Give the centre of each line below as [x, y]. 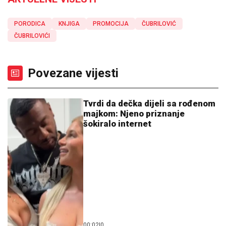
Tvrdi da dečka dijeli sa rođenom [149, 104]
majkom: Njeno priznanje [134, 114]
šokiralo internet [117, 124]
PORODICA [30, 24]
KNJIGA [69, 24]
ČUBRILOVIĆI [32, 36]
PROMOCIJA [111, 24]
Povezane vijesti [73, 73]
